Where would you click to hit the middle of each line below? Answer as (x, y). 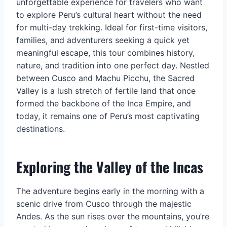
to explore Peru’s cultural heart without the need (109, 14)
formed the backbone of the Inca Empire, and (104, 103)
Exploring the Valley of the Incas (110, 167)
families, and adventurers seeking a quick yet (103, 40)
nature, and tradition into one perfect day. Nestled (113, 65)
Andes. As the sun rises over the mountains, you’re (113, 216)
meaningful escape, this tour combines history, (105, 52)
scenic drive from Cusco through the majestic (104, 203)
